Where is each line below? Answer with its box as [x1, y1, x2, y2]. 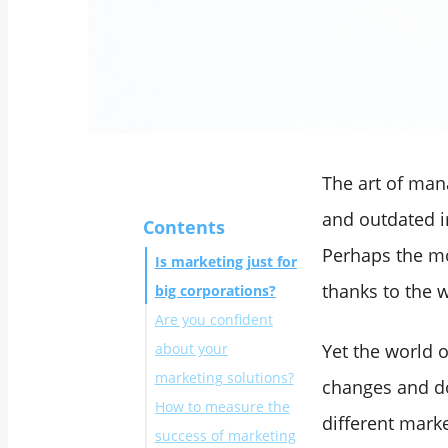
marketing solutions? [154, 368, 294, 388]
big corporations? [154, 281, 276, 301]
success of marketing [154, 426, 296, 446]
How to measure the [154, 397, 290, 417]
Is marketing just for [154, 252, 297, 272]
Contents [142, 215, 225, 240]
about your [154, 339, 228, 359]
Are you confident [154, 310, 273, 330]
